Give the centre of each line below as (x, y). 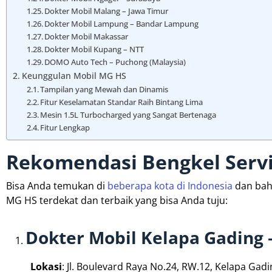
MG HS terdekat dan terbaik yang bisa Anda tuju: (117, 201)
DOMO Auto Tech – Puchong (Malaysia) (115, 62)
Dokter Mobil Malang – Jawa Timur (107, 11)
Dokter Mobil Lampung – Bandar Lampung (122, 24)
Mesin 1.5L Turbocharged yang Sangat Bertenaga (128, 115)
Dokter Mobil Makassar (87, 37)
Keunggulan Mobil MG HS (74, 76)
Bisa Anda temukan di (57, 186)
